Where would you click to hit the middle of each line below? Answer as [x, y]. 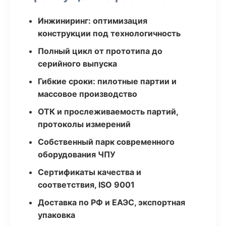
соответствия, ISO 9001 [86, 185]
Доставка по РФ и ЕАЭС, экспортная [111, 202]
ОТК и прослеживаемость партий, [108, 111]
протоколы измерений [84, 124]
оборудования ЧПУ [77, 154]
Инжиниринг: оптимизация [93, 21]
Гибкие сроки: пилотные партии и [107, 81]
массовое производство [88, 94]
